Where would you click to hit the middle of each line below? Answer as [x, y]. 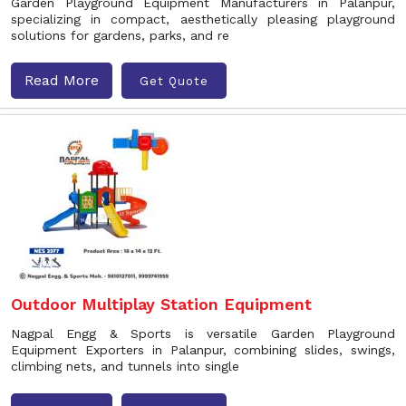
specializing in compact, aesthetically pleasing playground [203, 19]
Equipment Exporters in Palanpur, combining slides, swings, [203, 350]
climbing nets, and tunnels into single [125, 366]
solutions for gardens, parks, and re [120, 35]
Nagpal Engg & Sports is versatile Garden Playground [203, 333]
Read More [62, 80]
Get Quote [174, 81]
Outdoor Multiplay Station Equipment [161, 304]
